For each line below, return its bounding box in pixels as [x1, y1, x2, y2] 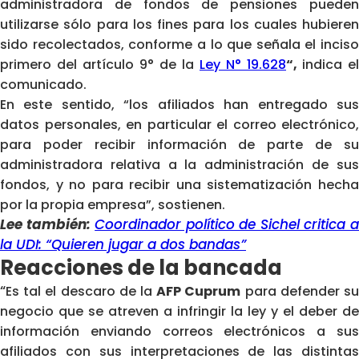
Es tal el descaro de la [6, 281, 157, 301]
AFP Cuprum [156, 281, 241, 301]
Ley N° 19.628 [200, 54, 286, 74]
